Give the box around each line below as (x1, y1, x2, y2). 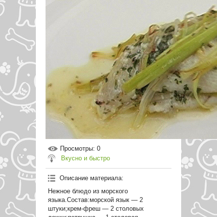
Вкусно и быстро (61, 155, 110, 162)
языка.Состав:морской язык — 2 (48, 196, 143, 203)
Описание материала (60, 174, 122, 182)
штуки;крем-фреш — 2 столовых (48, 205, 144, 212)
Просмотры (60, 145, 93, 152)
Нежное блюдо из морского (48, 187, 128, 195)
